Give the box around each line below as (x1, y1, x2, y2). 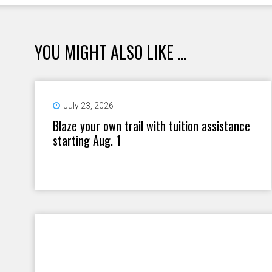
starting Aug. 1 (53, 131, 121, 149)
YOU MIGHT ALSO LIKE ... (35, 39, 186, 64)
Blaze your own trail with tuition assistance (53, 116, 250, 135)
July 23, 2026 (64, 100, 114, 110)
